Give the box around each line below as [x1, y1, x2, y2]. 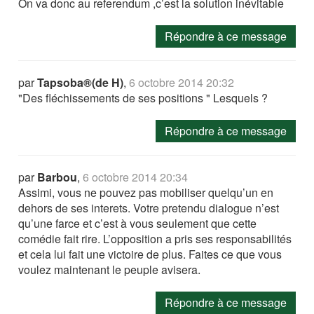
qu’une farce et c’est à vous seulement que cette [18, 215, 257, 232]
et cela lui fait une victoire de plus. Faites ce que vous [18, 246, 282, 263]
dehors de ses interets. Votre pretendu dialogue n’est [18, 200, 280, 217]
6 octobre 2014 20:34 [83, 169, 189, 186]
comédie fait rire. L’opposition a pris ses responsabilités [18, 231, 292, 247]
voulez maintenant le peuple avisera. [18, 261, 201, 278]
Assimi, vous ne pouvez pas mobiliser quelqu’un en [18, 184, 274, 201]
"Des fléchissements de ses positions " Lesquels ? [18, 90, 268, 107]
